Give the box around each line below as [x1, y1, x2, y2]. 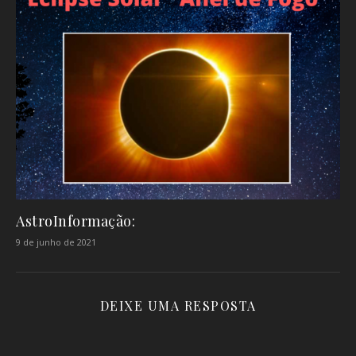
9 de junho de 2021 [16, 236, 96, 249]
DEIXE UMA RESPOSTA [99, 297, 257, 315]
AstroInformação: [16, 211, 135, 231]
